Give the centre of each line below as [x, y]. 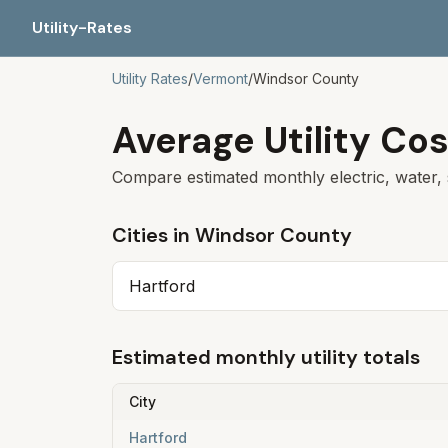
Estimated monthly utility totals [266, 357]
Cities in [153, 235]
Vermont [220, 78]
